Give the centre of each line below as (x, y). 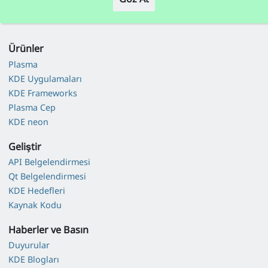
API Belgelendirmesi (49, 162)
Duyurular (29, 245)
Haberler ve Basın (48, 229)
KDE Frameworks (42, 93)
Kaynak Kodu (35, 205)
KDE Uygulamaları (45, 78)
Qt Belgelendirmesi (47, 176)
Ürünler (26, 49)
